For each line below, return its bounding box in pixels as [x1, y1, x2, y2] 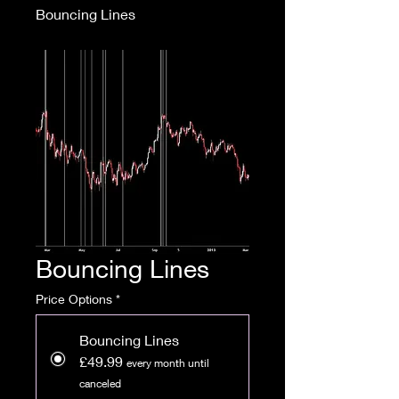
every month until [126, 356, 209, 370]
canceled [79, 377, 121, 390]
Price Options [36, 291, 112, 306]
